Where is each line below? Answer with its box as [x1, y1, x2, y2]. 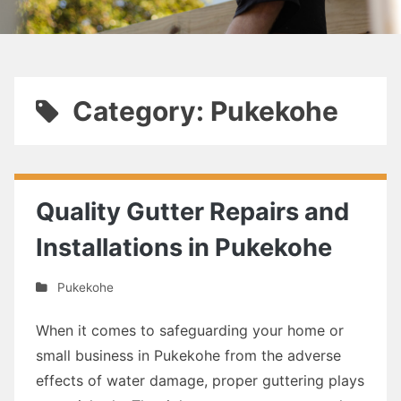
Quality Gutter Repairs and [36, 197, 349, 226]
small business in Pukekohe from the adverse [36, 346, 341, 364]
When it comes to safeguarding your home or [36, 320, 344, 339]
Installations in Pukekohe [36, 233, 332, 262]
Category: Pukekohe [72, 95, 338, 127]
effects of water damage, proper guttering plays [36, 371, 364, 389]
